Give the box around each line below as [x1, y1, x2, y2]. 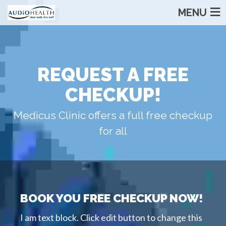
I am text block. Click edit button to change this [20, 212, 202, 223]
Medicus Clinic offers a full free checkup [14, 109, 212, 122]
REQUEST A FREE [37, 64, 189, 86]
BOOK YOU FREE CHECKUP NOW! [20, 191, 203, 205]
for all [99, 125, 127, 137]
